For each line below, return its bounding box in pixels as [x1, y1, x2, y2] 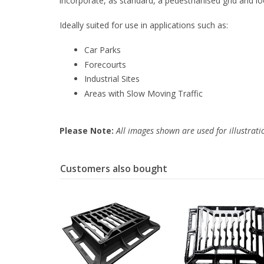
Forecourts [84, 58, 126, 70]
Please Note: [60, 124, 114, 136]
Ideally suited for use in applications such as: [60, 19, 228, 31]
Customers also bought [60, 161, 167, 175]
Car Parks [84, 44, 121, 56]
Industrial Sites [84, 73, 140, 85]
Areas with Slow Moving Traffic [84, 87, 203, 99]
